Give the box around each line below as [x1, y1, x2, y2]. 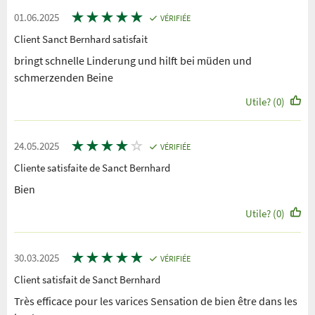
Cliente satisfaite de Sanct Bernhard [14, 161, 170, 175]
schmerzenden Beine [14, 70, 113, 85]
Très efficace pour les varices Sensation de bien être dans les [14, 294, 297, 309]
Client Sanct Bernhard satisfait [14, 32, 148, 46]
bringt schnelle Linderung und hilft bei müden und [14, 53, 252, 68]
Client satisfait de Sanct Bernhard [14, 273, 160, 287]
